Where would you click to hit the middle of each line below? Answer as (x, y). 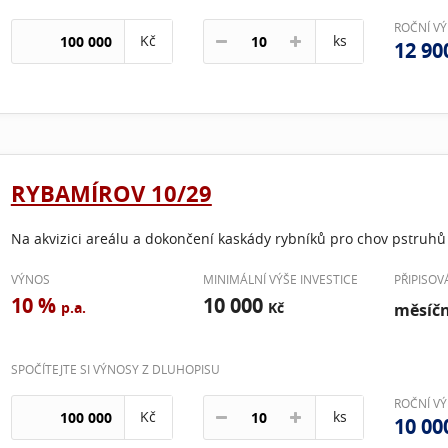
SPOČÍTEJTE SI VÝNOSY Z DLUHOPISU (115, 369)
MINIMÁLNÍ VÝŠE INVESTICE (280, 279)
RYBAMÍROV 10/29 (111, 193)
